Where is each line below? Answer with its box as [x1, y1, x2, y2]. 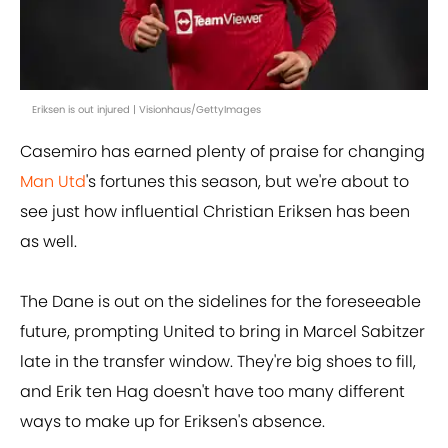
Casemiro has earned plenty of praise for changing [20, 140, 425, 164]
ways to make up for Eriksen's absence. [20, 410, 325, 434]
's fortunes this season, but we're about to [86, 170, 409, 194]
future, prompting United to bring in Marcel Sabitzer [20, 320, 425, 344]
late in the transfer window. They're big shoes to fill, [20, 350, 416, 374]
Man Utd [20, 170, 86, 194]
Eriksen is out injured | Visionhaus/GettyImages [32, 102, 261, 118]
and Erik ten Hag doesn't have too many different [20, 380, 405, 404]
